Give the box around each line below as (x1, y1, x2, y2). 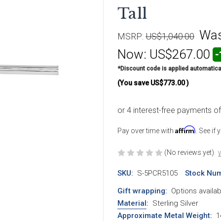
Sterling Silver (152, 198, 198, 208)
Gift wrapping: (117, 186, 167, 195)
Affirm (175, 125, 196, 134)
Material (117, 198, 147, 208)
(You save (117, 78, 149, 87)
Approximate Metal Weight (117, 211, 210, 220)
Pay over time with (117, 126, 175, 135)
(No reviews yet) (164, 148, 214, 156)
